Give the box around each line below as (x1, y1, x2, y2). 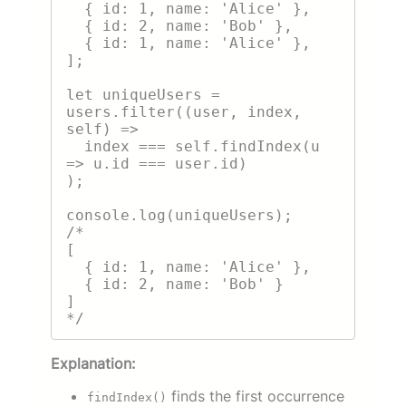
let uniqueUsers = (66, 85, 220, 103)
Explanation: (51, 353, 135, 372)
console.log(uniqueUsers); (66, 206, 293, 224)
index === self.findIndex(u (66, 137, 84, 155)
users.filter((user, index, (66, 102, 302, 121)
